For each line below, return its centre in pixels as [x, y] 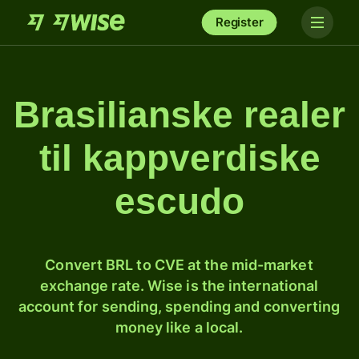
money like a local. [179, 327]
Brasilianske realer [179, 115]
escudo [179, 201]
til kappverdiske [179, 158]
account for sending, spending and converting [179, 307]
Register [239, 22]
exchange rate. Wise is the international [179, 286]
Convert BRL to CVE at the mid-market [179, 265]
